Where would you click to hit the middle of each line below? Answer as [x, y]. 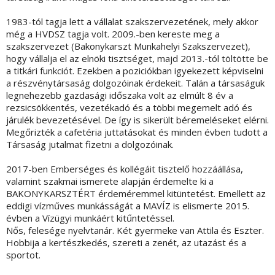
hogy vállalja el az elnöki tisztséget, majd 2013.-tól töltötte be [137, 59]
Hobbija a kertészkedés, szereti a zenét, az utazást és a [126, 243]
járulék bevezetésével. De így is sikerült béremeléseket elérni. [137, 120]
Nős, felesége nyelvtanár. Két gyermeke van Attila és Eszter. [135, 230]
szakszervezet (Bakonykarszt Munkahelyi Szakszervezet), [128, 46]
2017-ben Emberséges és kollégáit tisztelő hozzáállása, [125, 169]
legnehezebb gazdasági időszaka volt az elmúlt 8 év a [120, 95]
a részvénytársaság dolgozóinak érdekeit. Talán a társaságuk [135, 83]
